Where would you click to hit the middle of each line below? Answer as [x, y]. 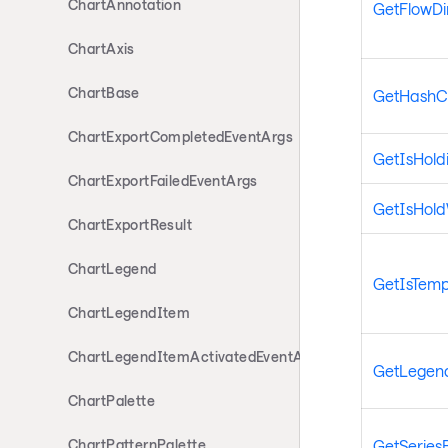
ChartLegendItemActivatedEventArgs [196, 356]
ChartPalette [112, 400]
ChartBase [104, 92]
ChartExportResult [130, 224]
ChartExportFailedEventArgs [163, 180]
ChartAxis [101, 48]
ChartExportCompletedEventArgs [181, 136]
